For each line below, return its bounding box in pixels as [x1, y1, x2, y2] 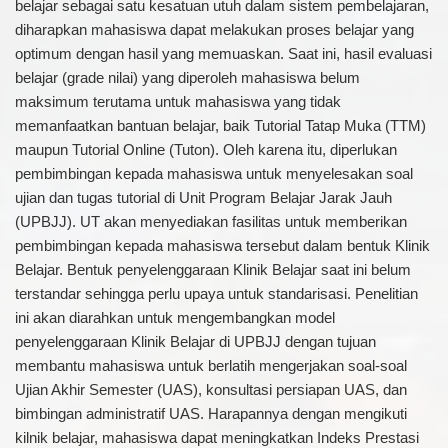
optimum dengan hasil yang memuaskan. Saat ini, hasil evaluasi [14, 45, 432, 62]
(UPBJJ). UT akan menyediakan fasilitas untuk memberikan [14, 213, 407, 230]
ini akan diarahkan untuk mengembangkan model [14, 309, 335, 326]
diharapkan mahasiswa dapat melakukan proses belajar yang [14, 21, 414, 38]
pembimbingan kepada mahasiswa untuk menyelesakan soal [14, 165, 413, 182]
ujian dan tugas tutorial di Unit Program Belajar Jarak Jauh [14, 189, 392, 206]
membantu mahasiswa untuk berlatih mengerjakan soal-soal [14, 357, 407, 374]
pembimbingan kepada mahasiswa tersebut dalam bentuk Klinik [14, 237, 430, 254]
